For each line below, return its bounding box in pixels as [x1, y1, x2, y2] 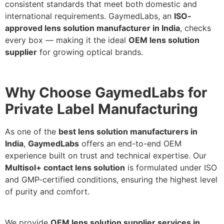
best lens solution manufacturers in [58, 126, 197, 136]
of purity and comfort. [5, 186, 89, 196]
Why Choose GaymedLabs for [5, 83, 207, 101]
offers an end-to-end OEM [79, 138, 181, 148]
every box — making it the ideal [5, 35, 128, 45]
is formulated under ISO [125, 162, 217, 172]
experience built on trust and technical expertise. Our [5, 150, 206, 160]
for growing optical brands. [37, 47, 143, 57]
